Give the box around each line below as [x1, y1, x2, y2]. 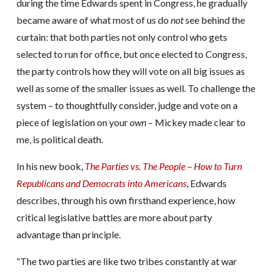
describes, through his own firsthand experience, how [16, 194, 235, 206]
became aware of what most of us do [16, 14, 171, 26]
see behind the [183, 14, 245, 26]
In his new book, [16, 160, 85, 172]
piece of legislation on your [16, 116, 130, 128]
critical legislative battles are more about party [16, 211, 212, 223]
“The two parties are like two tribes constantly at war [16, 255, 237, 267]
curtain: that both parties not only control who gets [16, 31, 227, 43]
